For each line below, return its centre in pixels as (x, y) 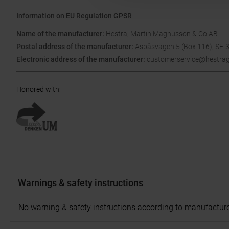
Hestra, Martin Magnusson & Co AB (162, 34)
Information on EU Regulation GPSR (75, 16)
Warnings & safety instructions (81, 183)
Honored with (38, 89)
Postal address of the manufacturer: (76, 47)
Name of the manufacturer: (61, 34)
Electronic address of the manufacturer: (82, 59)
